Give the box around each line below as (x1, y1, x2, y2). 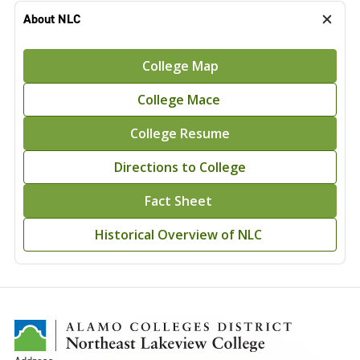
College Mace (137, 90, 223, 108)
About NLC (23, 10, 81, 27)
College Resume (130, 124, 230, 142)
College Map (141, 56, 219, 75)
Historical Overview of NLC (95, 225, 265, 243)
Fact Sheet (145, 191, 215, 210)
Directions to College (114, 157, 246, 176)
